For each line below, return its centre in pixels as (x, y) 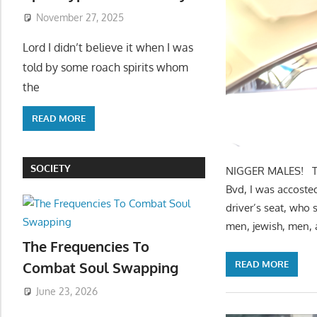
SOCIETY (51, 168)
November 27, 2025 (80, 17)
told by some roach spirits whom (105, 67)
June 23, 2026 (67, 291)
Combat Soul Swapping (100, 268)
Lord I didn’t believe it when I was (108, 47)
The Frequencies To (86, 247)
